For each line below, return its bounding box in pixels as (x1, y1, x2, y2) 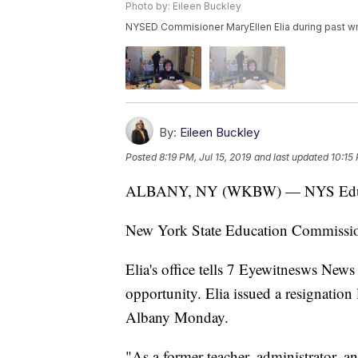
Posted (125, 150, 159, 163)
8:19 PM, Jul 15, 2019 (159, 150, 251, 163)
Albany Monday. (125, 306, 229, 327)
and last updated (254, 150, 328, 163)
